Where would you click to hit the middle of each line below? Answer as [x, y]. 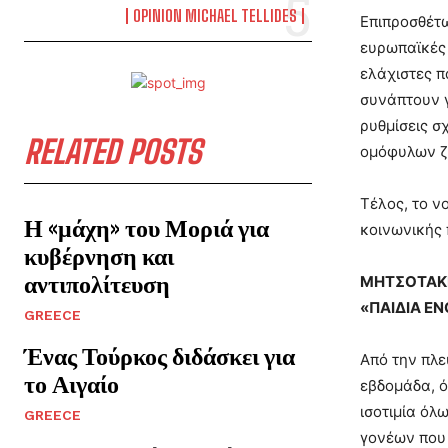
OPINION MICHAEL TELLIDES [215, 15]
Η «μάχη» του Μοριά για [146, 227]
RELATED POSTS [112, 151]
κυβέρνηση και [99, 255]
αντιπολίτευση [97, 283]
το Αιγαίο [71, 383]
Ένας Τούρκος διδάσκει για [159, 355]
